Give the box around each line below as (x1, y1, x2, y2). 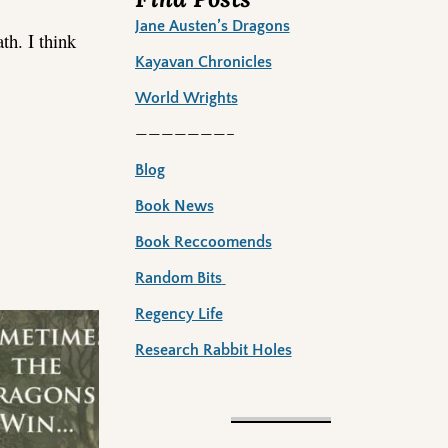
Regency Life (134, 305, 223, 324)
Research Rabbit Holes (134, 341, 292, 360)
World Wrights (134, 89, 238, 108)
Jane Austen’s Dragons (134, 17, 290, 36)
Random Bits (134, 269, 222, 288)
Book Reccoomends (134, 233, 272, 252)
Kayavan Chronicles (134, 53, 272, 72)
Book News (134, 197, 214, 216)
